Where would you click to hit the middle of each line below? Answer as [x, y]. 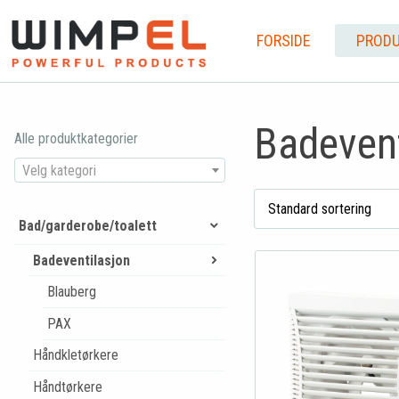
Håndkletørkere [75, 355]
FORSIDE [283, 40]
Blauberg [71, 292]
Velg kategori [59, 170]
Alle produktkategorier [76, 138]
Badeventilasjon [81, 260]
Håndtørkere [67, 387]
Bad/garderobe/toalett [87, 225]
